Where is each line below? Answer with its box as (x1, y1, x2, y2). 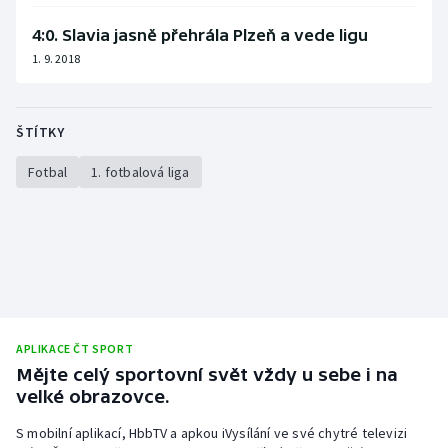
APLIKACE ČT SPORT (16, 341, 134, 357)
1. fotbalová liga (91, 163, 190, 182)
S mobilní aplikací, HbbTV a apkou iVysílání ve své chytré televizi (16, 424, 408, 443)
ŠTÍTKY (16, 123, 64, 142)
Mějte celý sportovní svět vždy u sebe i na (16, 364, 398, 386)
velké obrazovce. (16, 386, 170, 408)
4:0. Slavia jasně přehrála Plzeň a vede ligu (32, 26, 368, 45)
